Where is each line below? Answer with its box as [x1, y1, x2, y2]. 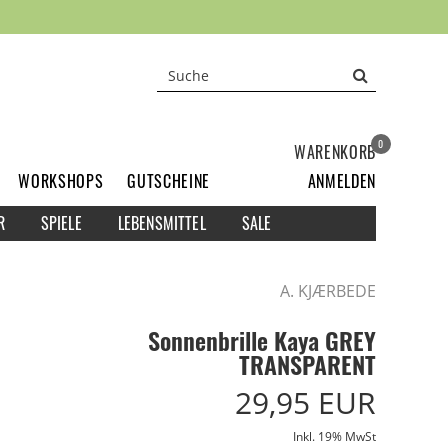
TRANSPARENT [239, 345, 376, 382]
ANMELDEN [307, 168, 376, 193]
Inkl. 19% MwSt [293, 427, 376, 445]
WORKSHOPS [18, 168, 104, 193]
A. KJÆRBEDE [280, 279, 376, 302]
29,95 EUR [235, 381, 376, 423]
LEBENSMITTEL [117, 210, 206, 235]
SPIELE [40, 210, 82, 235]
